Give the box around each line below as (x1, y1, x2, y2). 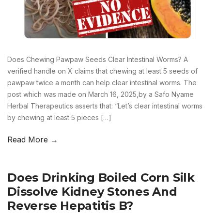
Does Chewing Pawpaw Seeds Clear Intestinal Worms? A (7, 55, 188, 64)
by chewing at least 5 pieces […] (7, 113, 111, 122)
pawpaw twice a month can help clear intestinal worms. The (7, 78, 197, 87)
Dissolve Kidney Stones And (7, 185, 177, 199)
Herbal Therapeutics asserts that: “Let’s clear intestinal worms (7, 102, 202, 110)
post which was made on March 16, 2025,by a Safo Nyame (7, 90, 194, 99)
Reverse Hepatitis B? (7, 199, 134, 213)
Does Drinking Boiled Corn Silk (7, 170, 195, 185)
